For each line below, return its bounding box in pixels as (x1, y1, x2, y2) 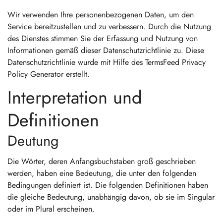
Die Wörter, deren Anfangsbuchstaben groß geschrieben (7, 156, 196, 167)
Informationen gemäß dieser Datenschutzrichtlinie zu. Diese (7, 45, 204, 56)
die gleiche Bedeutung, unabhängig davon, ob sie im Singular (7, 191, 215, 203)
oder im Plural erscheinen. (7, 203, 95, 215)
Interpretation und (7, 84, 142, 111)
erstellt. (63, 68, 90, 80)
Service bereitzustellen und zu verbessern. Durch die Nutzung (7, 21, 211, 32)
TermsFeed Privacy (145, 56, 206, 68)
